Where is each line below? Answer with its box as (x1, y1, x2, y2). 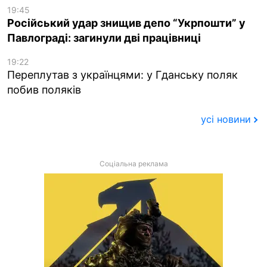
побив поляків (7, 83, 81, 96)
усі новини (200, 113, 251, 126)
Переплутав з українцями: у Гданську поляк (7, 68, 238, 81)
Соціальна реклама (99, 159, 168, 169)
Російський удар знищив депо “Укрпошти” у (7, 16, 246, 29)
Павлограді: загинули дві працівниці (7, 31, 201, 44)
